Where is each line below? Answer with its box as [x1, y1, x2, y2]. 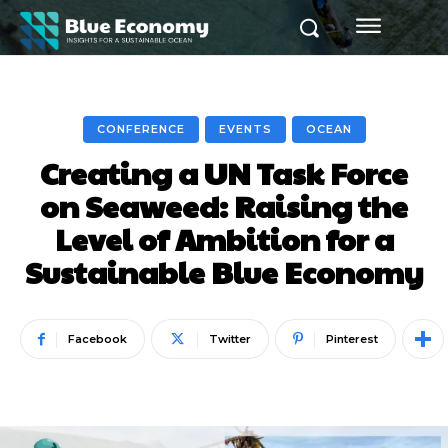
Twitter [209, 332, 251, 346]
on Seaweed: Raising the [40, 185, 408, 226]
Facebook [68, 332, 127, 346]
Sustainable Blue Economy [24, 251, 424, 292]
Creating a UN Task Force [40, 152, 408, 193]
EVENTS [218, 122, 272, 136]
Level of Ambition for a [54, 218, 394, 259]
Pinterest [326, 332, 378, 346]
